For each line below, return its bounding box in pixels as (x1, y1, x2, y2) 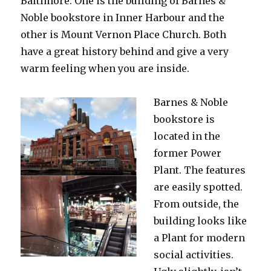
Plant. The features (154, 163, 246, 176)
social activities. (154, 248, 234, 261)
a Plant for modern (154, 231, 246, 244)
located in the (154, 129, 221, 142)
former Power (154, 146, 222, 159)
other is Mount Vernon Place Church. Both (21, 28, 227, 41)
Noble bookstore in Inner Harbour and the (21, 11, 225, 24)
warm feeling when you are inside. (21, 62, 190, 74)
